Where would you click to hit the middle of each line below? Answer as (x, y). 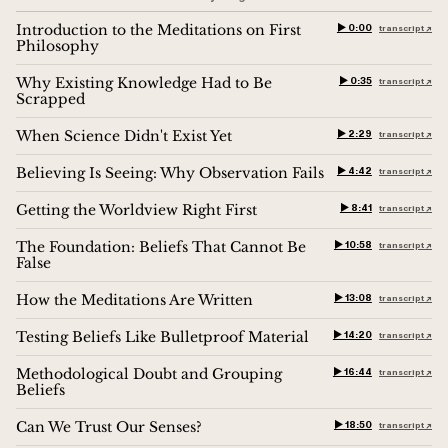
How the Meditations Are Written (134, 299)
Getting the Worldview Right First (136, 209)
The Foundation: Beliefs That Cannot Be (161, 246)
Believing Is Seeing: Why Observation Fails (170, 172)
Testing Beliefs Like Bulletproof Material (162, 336)
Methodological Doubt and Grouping (149, 373)
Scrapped (50, 98)
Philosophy (57, 45)
